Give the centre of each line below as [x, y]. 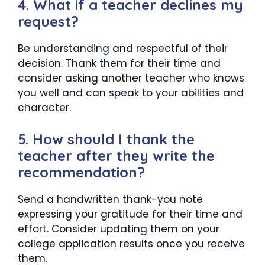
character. [44, 108]
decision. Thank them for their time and [119, 64]
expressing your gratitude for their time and [130, 214]
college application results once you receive [131, 243]
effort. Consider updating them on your [119, 229]
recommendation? [81, 172]
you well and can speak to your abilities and [131, 93]
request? [48, 22]
